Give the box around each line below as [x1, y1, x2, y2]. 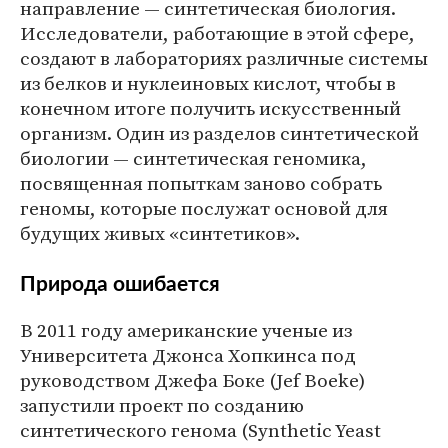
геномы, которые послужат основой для [20, 195, 388, 221]
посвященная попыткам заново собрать [20, 170, 382, 196]
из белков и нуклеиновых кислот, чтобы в [20, 70, 396, 96]
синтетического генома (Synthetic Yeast [20, 417, 381, 443]
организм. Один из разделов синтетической [20, 120, 419, 146]
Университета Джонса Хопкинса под [20, 342, 356, 368]
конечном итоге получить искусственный [20, 95, 401, 121]
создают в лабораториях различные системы [20, 45, 428, 71]
